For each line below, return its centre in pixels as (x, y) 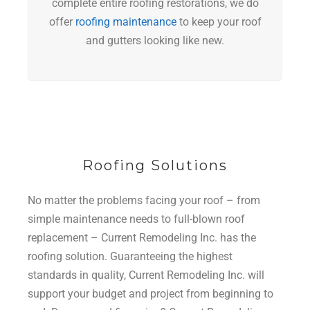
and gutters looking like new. (155, 41)
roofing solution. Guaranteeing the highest (130, 257)
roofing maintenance (126, 22)
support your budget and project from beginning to (151, 294)
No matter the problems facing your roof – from (144, 201)
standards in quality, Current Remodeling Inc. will (146, 275)
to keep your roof (219, 22)
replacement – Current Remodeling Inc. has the (142, 238)
